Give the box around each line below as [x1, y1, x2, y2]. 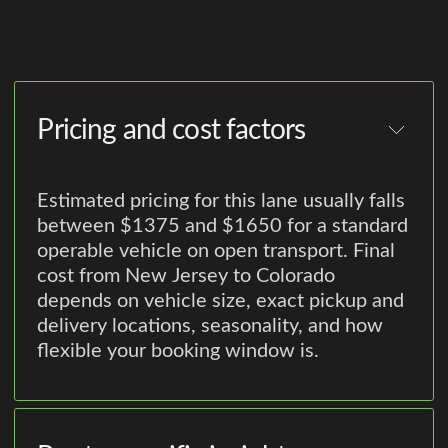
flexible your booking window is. [37, 341, 320, 361]
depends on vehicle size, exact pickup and [37, 291, 405, 311]
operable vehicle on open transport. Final [37, 241, 396, 261]
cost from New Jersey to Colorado [37, 266, 336, 286]
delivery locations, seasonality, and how [37, 316, 384, 336]
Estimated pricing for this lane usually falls [37, 191, 406, 211]
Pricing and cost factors [37, 115, 306, 144]
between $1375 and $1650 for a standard [37, 216, 409, 236]
